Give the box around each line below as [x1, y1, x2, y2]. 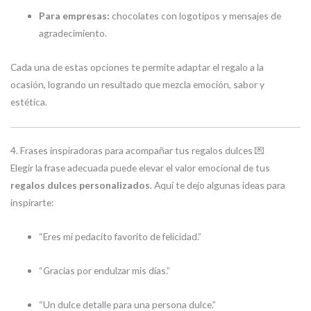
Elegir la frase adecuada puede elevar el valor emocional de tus [10, 162, 270, 174]
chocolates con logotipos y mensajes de [110, 9, 282, 22]
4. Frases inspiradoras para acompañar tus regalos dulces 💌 [10, 144, 264, 157]
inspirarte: [10, 196, 53, 209]
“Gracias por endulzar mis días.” [39, 264, 171, 276]
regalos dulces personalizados [10, 179, 150, 192]
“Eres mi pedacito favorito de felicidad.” [39, 230, 202, 242]
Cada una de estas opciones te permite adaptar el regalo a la [10, 60, 264, 73]
